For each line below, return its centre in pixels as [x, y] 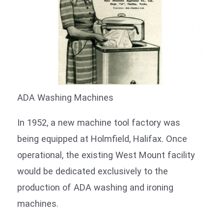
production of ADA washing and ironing [95, 187]
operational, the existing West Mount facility [106, 155]
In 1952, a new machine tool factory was [99, 122]
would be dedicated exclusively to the [93, 171]
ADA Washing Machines [65, 97]
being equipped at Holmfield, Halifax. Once [102, 138]
